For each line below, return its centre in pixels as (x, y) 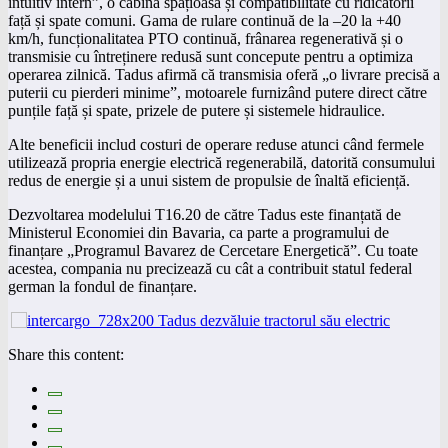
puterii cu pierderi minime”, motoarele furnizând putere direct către (217, 92)
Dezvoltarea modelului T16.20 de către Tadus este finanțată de (204, 214)
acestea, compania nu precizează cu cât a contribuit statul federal (210, 268)
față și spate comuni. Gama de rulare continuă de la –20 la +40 (204, 20)
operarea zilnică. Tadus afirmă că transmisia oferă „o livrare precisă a (224, 74)
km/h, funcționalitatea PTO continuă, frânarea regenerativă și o (205, 38)
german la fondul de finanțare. (102, 286)
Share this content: (66, 354)
